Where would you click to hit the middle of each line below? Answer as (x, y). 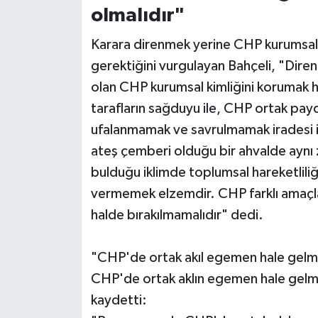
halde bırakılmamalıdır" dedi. (177, 215)
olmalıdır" (137, 16)
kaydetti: (119, 300)
